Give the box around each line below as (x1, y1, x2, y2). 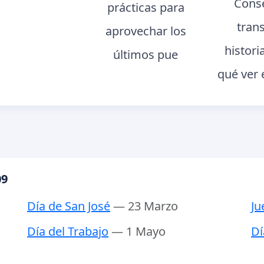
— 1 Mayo (111, 223, 166, 240)
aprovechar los (105, 22, 186, 39)
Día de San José (27, 198, 110, 214)
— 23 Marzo (113, 198, 178, 214)
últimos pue (113, 46, 179, 62)
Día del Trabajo (27, 223, 108, 240)
